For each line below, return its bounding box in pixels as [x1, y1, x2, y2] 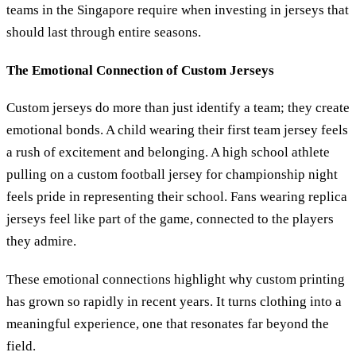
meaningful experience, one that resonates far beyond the [6, 315, 329, 331]
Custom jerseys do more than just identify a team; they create [6, 100, 350, 116]
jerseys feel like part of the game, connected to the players [6, 211, 334, 227]
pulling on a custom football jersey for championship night [6, 167, 338, 183]
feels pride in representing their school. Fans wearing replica [6, 189, 347, 205]
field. [6, 338, 36, 354]
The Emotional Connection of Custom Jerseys [6, 62, 274, 78]
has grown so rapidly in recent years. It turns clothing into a [6, 293, 342, 309]
